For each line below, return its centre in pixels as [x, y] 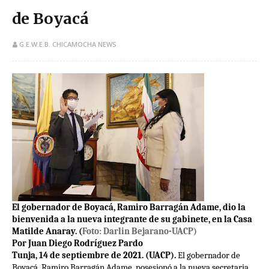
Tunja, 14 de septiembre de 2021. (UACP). [95, 255]
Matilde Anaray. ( [47, 231]
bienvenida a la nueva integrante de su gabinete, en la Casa [132, 219]
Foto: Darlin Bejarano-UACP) [140, 232]
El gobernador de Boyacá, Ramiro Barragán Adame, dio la [129, 207]
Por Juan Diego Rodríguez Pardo [77, 243]
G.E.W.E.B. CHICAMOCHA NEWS [68, 44]
